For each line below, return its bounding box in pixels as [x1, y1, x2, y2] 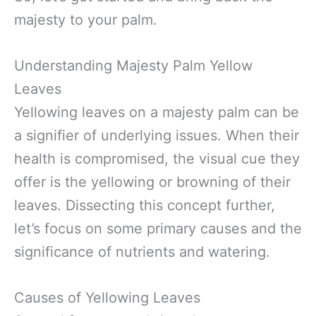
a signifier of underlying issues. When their [14, 127, 299, 144]
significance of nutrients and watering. [14, 243, 270, 260]
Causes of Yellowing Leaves [14, 289, 200, 306]
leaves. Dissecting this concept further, [14, 197, 275, 214]
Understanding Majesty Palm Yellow [14, 57, 253, 74]
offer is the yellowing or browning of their [14, 174, 291, 190]
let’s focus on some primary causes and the [14, 220, 302, 237]
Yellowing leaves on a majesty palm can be [14, 104, 299, 121]
